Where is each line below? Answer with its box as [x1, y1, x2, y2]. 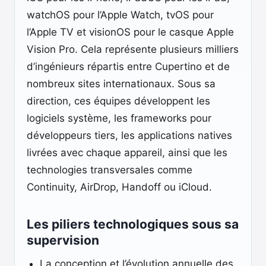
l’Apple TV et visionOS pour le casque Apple [27, 26, 234, 38]
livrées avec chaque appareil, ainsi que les [27, 147, 227, 159]
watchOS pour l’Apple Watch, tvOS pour [27, 9, 214, 21]
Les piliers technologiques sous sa [27, 217, 239, 232]
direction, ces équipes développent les [27, 95, 210, 107]
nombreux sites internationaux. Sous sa [27, 78, 216, 90]
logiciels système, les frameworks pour [27, 112, 211, 124]
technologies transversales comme [27, 164, 192, 176]
